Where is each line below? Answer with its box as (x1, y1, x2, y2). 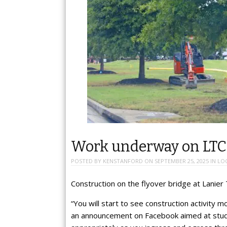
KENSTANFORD (103, 157, 143, 165)
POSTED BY (71, 157, 103, 165)
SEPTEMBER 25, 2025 (155, 157, 209, 165)
